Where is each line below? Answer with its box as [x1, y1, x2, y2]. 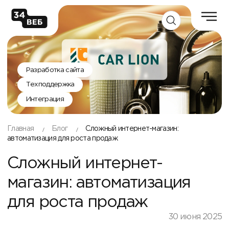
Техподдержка [26, 81, 75, 88]
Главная [7, 125, 34, 132]
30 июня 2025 [168, 213, 222, 221]
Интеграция [26, 96, 64, 103]
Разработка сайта [26, 66, 84, 73]
